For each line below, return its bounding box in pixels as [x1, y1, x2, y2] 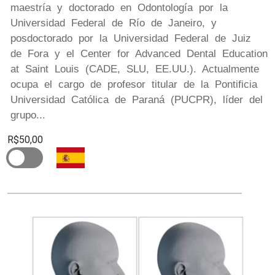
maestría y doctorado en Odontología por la [10, 1, 228, 14]
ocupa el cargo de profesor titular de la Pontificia [10, 78, 257, 90]
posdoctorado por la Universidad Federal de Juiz [10, 32, 251, 44]
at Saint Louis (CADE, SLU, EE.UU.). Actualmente [10, 63, 259, 75]
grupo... [10, 109, 45, 121]
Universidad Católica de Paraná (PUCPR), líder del [10, 93, 263, 106]
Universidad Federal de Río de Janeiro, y [10, 17, 217, 29]
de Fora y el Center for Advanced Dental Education [10, 47, 268, 60]
